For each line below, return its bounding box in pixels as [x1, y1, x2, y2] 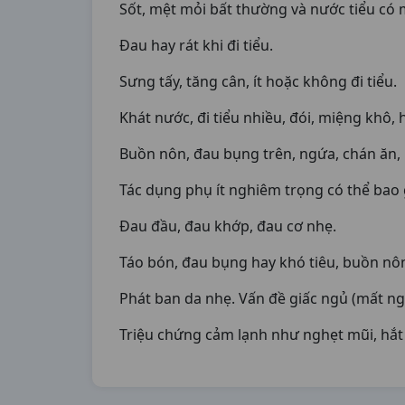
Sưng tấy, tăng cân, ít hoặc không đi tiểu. [119, 71, 397, 91]
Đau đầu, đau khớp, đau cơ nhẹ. [119, 216, 336, 236]
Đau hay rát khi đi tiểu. [119, 35, 273, 55]
